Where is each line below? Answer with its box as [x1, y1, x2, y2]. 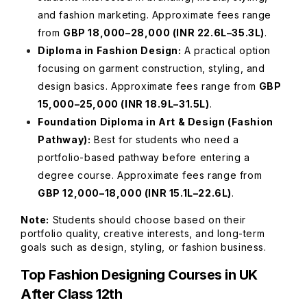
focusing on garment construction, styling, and [38, 62, 265, 74]
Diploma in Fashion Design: [38, 45, 182, 56]
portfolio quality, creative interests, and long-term [21, 228, 265, 239]
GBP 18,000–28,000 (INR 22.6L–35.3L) [63, 27, 265, 38]
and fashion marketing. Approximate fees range [38, 9, 272, 21]
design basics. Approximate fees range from [38, 80, 259, 92]
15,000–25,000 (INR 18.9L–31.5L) [38, 98, 210, 110]
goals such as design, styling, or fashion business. [21, 241, 267, 253]
